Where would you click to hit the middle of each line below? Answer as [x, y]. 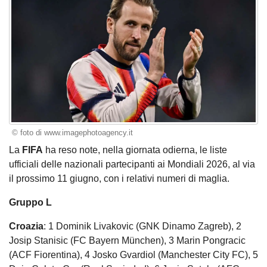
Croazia [26, 226]
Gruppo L [30, 202]
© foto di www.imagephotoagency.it [72, 133]
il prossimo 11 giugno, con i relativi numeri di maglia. [119, 178]
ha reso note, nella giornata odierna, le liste [135, 150]
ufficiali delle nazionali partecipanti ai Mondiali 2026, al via [132, 164]
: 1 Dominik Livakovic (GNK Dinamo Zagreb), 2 [142, 226]
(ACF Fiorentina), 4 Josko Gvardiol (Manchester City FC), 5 [133, 254]
